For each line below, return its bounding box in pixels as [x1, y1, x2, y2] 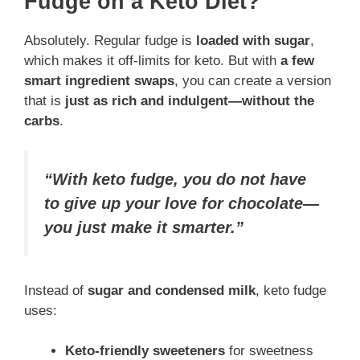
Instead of [24, 282, 88, 298]
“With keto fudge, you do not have [44, 170, 306, 189]
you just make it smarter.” [44, 219, 243, 237]
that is [24, 92, 65, 108]
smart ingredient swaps [24, 72, 174, 88]
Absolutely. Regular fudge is [24, 32, 196, 48]
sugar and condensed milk [88, 282, 256, 298]
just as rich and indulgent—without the [65, 92, 314, 108]
